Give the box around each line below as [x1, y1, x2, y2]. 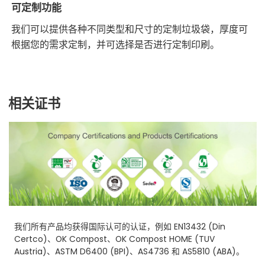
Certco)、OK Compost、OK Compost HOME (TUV [14, 232, 215, 245]
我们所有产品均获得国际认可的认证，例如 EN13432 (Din [14, 220, 226, 232]
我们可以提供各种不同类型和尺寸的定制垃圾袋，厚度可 [11, 22, 248, 37]
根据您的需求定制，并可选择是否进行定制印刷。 [11, 38, 220, 52]
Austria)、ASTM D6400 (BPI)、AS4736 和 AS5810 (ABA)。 [14, 245, 245, 257]
